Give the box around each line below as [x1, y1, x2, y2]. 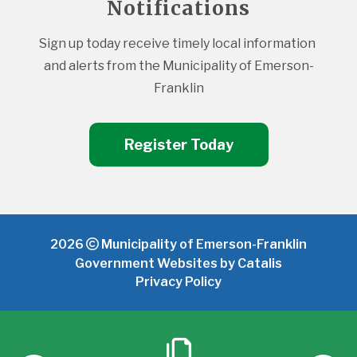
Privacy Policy [135, 273, 222, 289]
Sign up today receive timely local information [39, 35, 316, 51]
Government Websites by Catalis [75, 255, 282, 271]
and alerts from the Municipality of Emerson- [43, 57, 314, 73]
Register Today [124, 135, 233, 153]
